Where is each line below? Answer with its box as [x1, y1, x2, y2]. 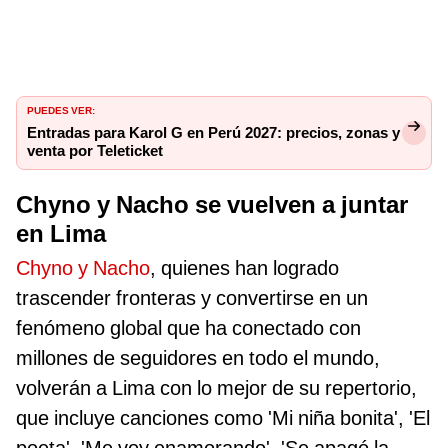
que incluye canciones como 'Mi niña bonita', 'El [16, 405, 430, 430]
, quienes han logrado [150, 255, 339, 280]
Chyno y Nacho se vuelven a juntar [16, 190, 408, 219]
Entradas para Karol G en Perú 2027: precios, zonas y [27, 124, 400, 142]
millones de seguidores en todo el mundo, [16, 345, 380, 370]
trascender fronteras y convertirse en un [16, 285, 368, 310]
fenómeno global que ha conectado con [16, 315, 361, 340]
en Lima [16, 219, 106, 248]
